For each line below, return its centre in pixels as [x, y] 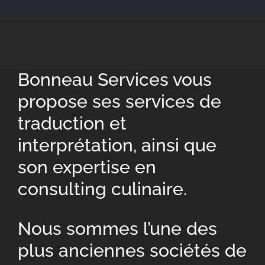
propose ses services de [119, 101]
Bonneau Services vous [114, 80]
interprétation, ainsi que [117, 145]
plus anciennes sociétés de [132, 251]
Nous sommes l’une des [117, 229]
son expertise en [87, 167]
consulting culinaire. [102, 189]
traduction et [72, 123]
